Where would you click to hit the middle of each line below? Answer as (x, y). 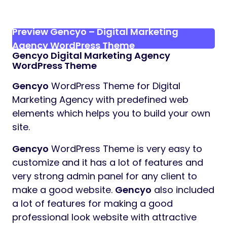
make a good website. (64, 190)
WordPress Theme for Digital (115, 86)
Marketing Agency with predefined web (100, 100)
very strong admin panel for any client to (105, 176)
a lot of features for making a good (92, 204)
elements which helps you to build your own (111, 113)
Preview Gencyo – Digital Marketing (95, 32)
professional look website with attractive (104, 217)
